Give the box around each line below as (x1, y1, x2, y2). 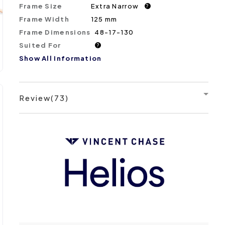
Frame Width (19, 15, 69, 23)
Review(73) (19, 93, 69, 103)
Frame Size (19, 2, 63, 10)
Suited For (19, 41, 61, 49)
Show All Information (19, 54, 102, 62)
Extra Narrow (90, 2, 139, 10)
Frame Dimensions (19, 28, 91, 36)
